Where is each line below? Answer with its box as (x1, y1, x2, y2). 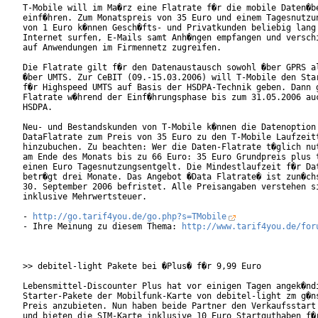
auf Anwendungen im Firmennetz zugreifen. (23, 43, 241, 53)
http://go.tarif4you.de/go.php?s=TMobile (33, 212, 226, 222)
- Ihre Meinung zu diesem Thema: (23, 221, 182, 232)
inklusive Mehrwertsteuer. (23, 192, 147, 202)
